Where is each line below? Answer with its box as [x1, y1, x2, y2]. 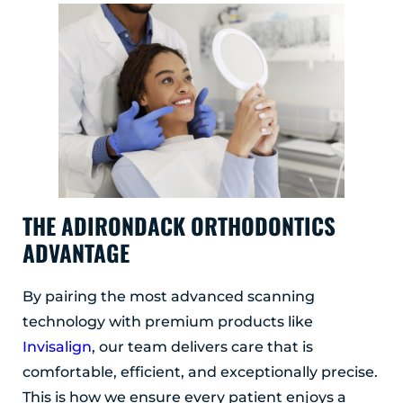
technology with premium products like [22, 313, 313, 331]
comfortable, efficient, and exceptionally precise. [22, 363, 378, 381]
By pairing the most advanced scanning [22, 288, 315, 306]
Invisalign [22, 338, 92, 356]
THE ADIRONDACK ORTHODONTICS [22, 209, 336, 243]
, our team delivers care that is [92, 338, 313, 356]
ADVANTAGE [22, 236, 130, 270]
